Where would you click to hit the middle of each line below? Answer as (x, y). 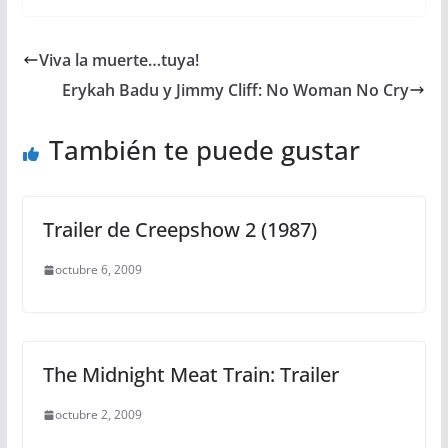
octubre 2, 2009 (98, 414)
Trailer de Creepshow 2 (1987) (179, 229)
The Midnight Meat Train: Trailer (190, 374)
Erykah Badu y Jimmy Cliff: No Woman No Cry (236, 90)
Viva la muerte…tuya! (118, 60)
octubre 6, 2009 (98, 269)
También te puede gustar (204, 150)
